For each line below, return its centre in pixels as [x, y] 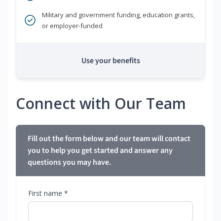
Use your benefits [110, 61]
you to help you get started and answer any [100, 151]
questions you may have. [69, 163]
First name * [48, 193]
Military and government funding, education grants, [118, 15]
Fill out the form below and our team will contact [109, 139]
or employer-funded [72, 26]
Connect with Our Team [101, 104]
